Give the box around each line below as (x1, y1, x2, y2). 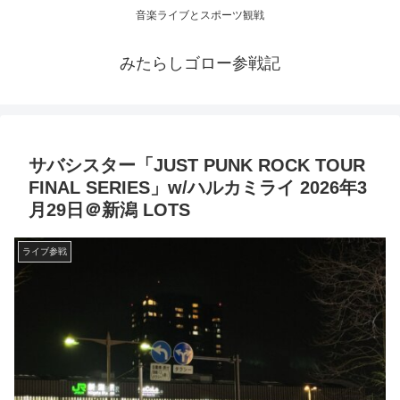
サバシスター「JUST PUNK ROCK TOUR (29, 155, 365, 176)
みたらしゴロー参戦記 (120, 54, 280, 73)
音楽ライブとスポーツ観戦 (136, 9, 264, 22)
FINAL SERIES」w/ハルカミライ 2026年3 (29, 178, 367, 198)
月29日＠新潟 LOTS (29, 200, 190, 221)
